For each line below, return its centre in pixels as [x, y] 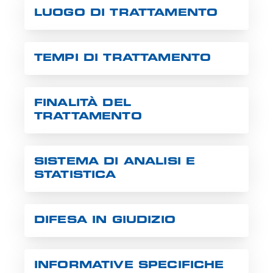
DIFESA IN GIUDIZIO [105, 221]
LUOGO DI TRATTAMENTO [126, 14]
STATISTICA [75, 176]
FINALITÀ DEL [83, 104]
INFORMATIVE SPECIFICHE [129, 266]
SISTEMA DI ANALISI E [115, 162]
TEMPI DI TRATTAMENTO [123, 59]
